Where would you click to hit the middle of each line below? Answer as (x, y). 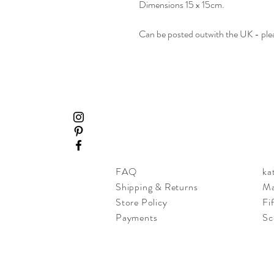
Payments (137, 217)
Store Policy (142, 202)
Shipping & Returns (157, 187)
